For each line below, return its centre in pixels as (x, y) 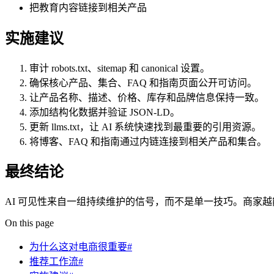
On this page (29, 223)
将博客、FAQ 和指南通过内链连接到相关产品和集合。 (148, 141)
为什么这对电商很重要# (81, 247)
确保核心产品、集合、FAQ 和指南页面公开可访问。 (143, 83)
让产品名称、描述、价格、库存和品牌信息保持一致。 (147, 97)
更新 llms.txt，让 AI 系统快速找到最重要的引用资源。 (145, 127)
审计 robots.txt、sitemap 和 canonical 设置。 (120, 68)
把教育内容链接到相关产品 (88, 7)
